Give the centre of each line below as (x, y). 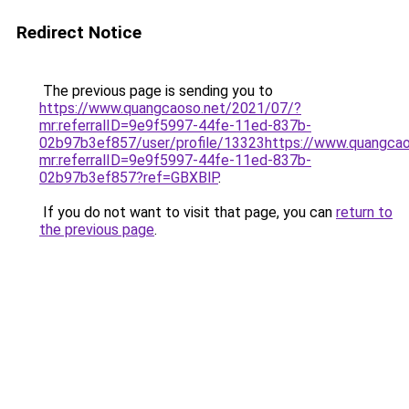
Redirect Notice (79, 32)
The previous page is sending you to (156, 91)
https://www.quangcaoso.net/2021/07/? (170, 108)
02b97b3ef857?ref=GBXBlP (129, 178)
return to (364, 212)
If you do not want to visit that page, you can (188, 212)
